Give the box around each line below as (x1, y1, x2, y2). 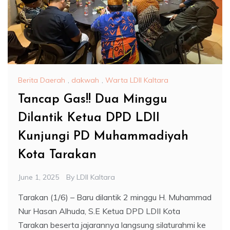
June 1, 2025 (18, 172, 59, 182)
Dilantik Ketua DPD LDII (18, 112, 160, 125)
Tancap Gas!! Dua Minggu (18, 93, 167, 106)
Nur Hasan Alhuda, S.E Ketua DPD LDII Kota (18, 206, 180, 217)
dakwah (71, 75, 99, 85)
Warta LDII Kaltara (105, 75, 168, 85)
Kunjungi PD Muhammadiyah (18, 130, 188, 143)
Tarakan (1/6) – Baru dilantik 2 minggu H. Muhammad (18, 192, 212, 203)
